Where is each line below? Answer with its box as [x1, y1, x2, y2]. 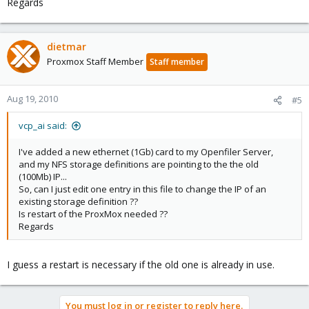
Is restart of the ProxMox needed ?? [19, 208, 168, 220]
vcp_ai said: [19, 119, 67, 132]
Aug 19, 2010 [7, 92, 58, 105]
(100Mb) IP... [19, 170, 67, 183]
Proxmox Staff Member [47, 55, 143, 68]
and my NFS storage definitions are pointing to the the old [19, 158, 259, 170]
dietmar [47, 40, 86, 53]
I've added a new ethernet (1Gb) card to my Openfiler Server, [19, 146, 273, 158]
